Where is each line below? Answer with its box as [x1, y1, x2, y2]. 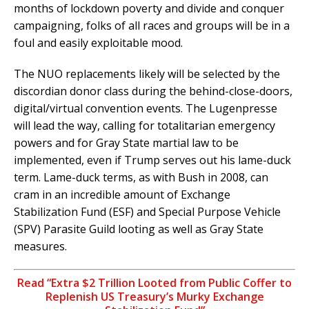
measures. [14, 238, 67, 254]
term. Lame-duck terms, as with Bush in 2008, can [14, 169, 268, 185]
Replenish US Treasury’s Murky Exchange [45, 288, 264, 304]
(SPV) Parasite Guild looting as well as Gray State [14, 221, 263, 237]
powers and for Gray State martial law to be [14, 134, 239, 150]
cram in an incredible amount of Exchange [14, 186, 230, 202]
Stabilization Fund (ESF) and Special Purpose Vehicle [14, 203, 281, 219]
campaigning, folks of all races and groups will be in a [14, 17, 290, 33]
